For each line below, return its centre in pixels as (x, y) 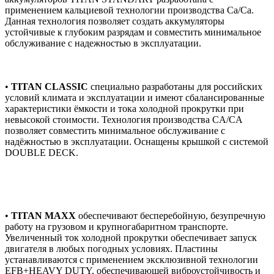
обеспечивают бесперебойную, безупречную (172, 215)
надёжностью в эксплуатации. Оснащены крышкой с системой (137, 141)
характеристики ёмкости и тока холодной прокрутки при (124, 108)
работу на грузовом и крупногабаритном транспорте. (117, 226)
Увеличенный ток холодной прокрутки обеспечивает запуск (131, 237)
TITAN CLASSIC (50, 86)
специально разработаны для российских (175, 86)
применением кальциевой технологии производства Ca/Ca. (129, 10)
